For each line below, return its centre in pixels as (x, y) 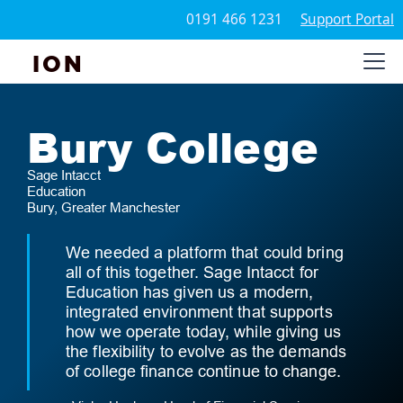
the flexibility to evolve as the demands (206, 351)
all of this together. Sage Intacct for (192, 272)
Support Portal (347, 19)
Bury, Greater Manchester (103, 207)
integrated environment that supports (199, 312)
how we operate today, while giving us (203, 331)
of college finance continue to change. (203, 371)
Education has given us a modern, (190, 292)
